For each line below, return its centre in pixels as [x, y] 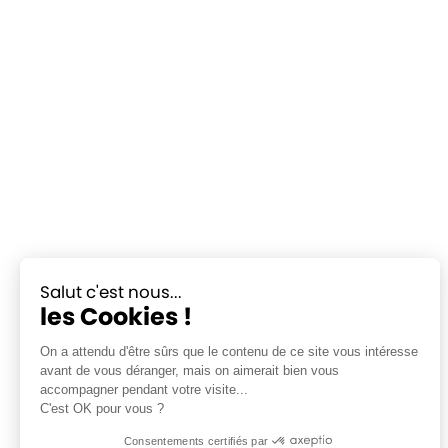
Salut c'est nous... [111, 291]
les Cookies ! [116, 316]
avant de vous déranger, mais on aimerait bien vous [189, 370]
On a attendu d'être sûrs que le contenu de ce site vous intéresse [229, 351]
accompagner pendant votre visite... [144, 389]
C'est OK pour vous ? [102, 408]
